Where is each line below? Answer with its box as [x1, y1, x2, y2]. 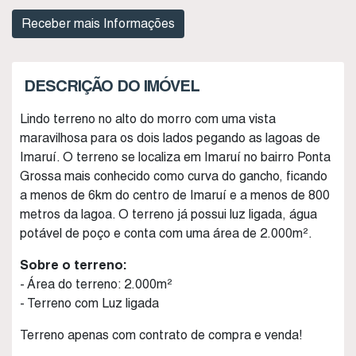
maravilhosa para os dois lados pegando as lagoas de [20, 130, 320, 145]
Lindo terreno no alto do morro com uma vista [20, 111, 276, 126]
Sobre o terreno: [20, 257, 127, 273]
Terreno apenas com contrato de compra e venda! [20, 327, 303, 342]
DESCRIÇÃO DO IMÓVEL [24, 76, 199, 95]
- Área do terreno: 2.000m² [20, 277, 172, 292]
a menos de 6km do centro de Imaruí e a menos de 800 [20, 188, 330, 203]
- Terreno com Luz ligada [20, 296, 159, 311]
